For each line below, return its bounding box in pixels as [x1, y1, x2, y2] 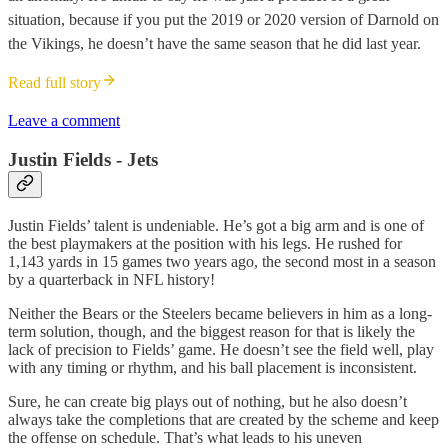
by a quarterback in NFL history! [8, 270, 215, 288]
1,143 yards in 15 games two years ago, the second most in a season [8, 252, 436, 270]
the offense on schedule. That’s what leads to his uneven [8, 428, 362, 446]
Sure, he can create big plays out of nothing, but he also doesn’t [8, 392, 407, 410]
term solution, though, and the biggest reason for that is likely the [8, 322, 415, 340]
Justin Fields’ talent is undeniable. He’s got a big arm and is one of [8, 216, 424, 234]
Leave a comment [8, 112, 120, 130]
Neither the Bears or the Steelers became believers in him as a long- [8, 304, 432, 322]
